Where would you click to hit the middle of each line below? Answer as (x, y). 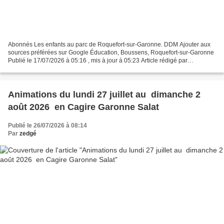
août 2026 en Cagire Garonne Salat (83, 107)
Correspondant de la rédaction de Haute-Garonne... (78, 68)
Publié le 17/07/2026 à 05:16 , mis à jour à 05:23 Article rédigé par (98, 60)
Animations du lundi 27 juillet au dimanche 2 (104, 94)
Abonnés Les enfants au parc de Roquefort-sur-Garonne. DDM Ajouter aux (109, 44)
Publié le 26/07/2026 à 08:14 (47, 125)
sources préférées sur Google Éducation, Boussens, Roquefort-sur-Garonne (111, 52)
